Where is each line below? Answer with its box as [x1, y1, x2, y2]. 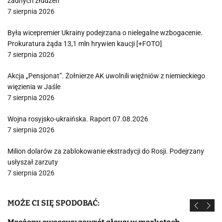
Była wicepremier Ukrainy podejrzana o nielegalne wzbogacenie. [7, 29, 203, 37]
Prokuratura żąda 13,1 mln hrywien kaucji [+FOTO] [7, 40, 162, 48]
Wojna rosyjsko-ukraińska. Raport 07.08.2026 [7, 115, 148, 123]
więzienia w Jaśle [7, 83, 60, 91]
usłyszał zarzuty [7, 158, 58, 166]
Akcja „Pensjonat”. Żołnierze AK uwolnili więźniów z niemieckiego [7, 72, 205, 80]
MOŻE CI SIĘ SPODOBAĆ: [7, 198, 100, 208]
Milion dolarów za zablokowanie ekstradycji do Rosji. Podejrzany [7, 147, 204, 155]
